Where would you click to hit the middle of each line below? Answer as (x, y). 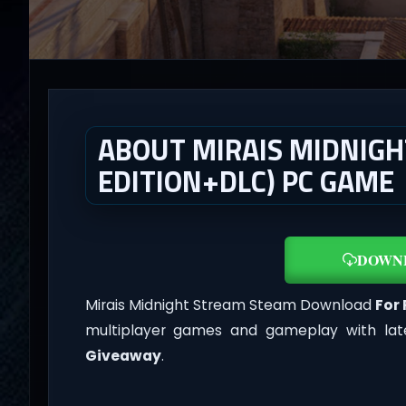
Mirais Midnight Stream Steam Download (230, 305)
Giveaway (123, 356)
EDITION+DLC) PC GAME (246, 181)
